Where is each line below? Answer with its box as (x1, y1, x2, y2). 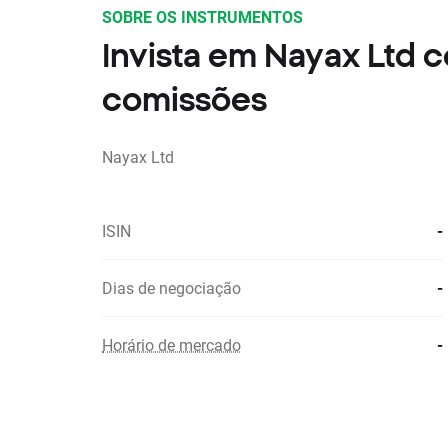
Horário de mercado (102, 334, 241, 355)
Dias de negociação (102, 277, 241, 298)
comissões (102, 81, 267, 117)
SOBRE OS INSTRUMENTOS (102, 6, 303, 27)
